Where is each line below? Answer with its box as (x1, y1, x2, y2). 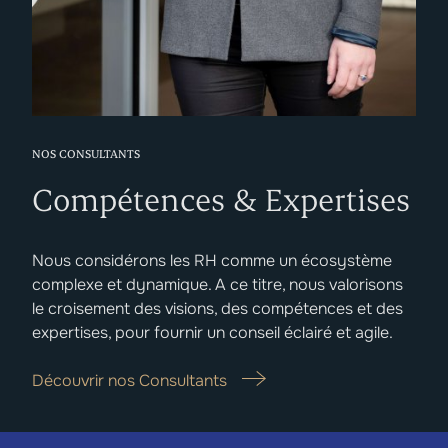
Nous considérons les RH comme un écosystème (32, 249, 392, 271)
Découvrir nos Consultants (32, 369, 227, 391)
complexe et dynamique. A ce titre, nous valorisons (32, 273, 403, 295)
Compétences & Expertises (32, 177, 410, 219)
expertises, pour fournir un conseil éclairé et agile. (32, 321, 393, 343)
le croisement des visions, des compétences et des (32, 297, 403, 319)
